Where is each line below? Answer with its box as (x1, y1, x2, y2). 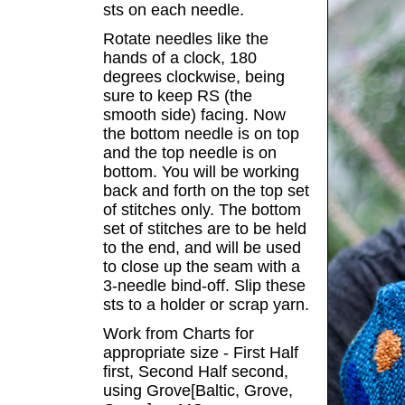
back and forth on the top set (103, 182, 309, 200)
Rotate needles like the (103, 30, 268, 48)
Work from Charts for (103, 325, 254, 343)
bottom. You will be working (103, 163, 299, 181)
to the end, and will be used (103, 239, 301, 257)
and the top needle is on (103, 144, 277, 162)
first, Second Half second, (103, 363, 288, 381)
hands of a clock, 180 (103, 49, 257, 67)
